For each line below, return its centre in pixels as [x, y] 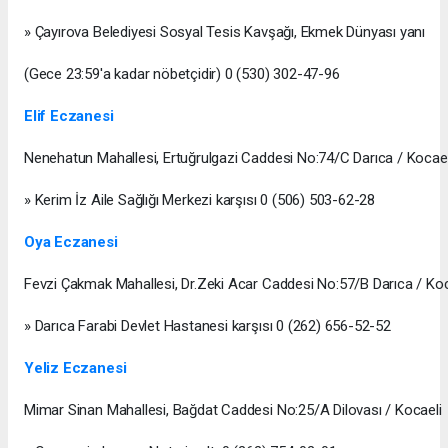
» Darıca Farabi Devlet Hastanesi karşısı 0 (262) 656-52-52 [207, 325]
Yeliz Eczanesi [75, 367]
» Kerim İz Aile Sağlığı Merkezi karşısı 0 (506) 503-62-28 [200, 199]
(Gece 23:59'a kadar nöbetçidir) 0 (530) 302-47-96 [182, 73]
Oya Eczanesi [71, 241]
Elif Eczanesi [69, 115]
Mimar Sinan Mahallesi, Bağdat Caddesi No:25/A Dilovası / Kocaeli [233, 409]
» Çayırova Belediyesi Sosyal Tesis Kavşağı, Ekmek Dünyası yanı [225, 31]
